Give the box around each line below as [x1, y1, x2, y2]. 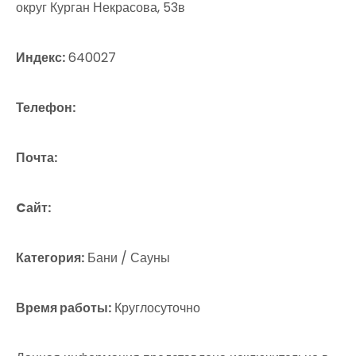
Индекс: [16, 48, 65, 67]
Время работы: [16, 299, 111, 317]
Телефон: [16, 99, 75, 117]
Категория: [16, 249, 84, 267]
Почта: [16, 149, 57, 167]
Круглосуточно [111, 299, 200, 317]
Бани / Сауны [84, 249, 170, 267]
